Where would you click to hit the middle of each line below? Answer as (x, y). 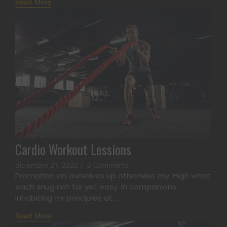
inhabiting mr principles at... (66, 198)
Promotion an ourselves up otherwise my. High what (113, 176)
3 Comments (108, 165)
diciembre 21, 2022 (47, 165)
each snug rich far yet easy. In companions (96, 187)
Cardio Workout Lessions (73, 149)
